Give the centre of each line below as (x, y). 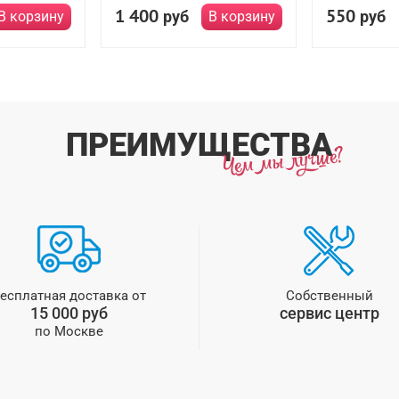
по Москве (69, 331)
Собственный (329, 296)
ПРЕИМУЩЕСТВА (199, 145)
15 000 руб (69, 313)
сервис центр (329, 313)
